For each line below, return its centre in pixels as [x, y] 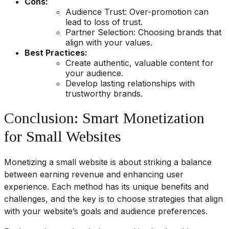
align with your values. [109, 42]
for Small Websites [63, 136]
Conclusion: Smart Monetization [104, 118]
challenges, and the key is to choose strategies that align [113, 199]
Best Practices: [56, 52]
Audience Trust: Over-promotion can [137, 12]
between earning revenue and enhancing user [94, 174]
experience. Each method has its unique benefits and [106, 186]
